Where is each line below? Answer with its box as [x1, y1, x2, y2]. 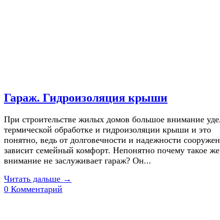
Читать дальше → [4, 174, 72, 184]
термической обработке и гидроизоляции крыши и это [4, 125, 211, 135]
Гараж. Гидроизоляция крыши [4, 91, 167, 105]
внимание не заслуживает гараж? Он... [4, 156, 151, 166]
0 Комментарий [4, 184, 62, 194]
